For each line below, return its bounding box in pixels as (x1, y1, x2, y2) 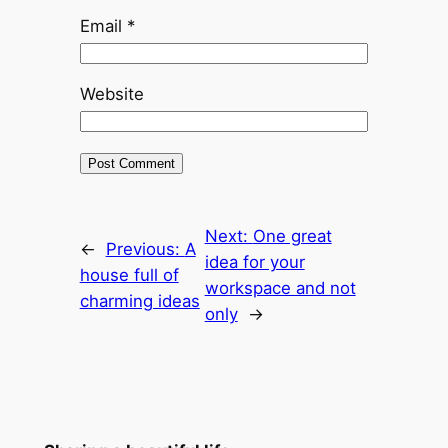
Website (79, 83, 144, 104)
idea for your (204, 251, 305, 272)
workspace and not (204, 277, 356, 298)
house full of (79, 264, 179, 285)
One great (252, 225, 332, 246)
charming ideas (79, 290, 200, 311)
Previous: (105, 238, 185, 259)
